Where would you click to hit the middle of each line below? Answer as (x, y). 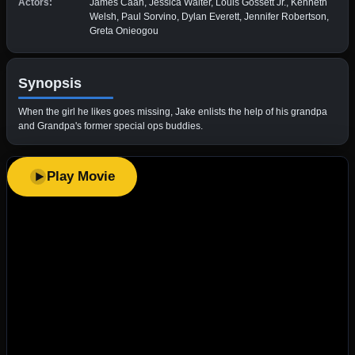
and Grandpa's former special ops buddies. (111, 126)
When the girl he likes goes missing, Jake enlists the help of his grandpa (173, 111)
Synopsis (50, 83)
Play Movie (81, 176)
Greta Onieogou (124, 31)
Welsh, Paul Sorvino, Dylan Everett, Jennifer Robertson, (209, 16)
